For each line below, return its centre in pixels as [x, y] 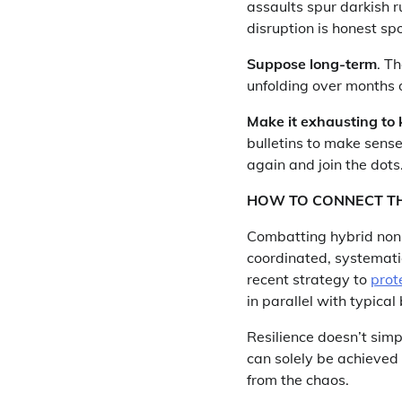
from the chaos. [298, 380]
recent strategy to [309, 279]
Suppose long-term [312, 64]
